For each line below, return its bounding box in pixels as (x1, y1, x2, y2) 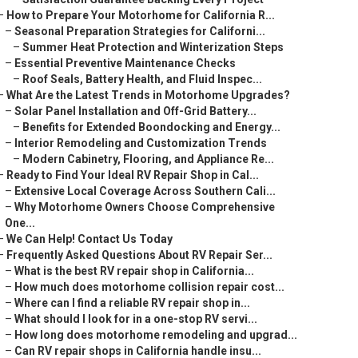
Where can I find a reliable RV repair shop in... (14, 296, 250, 309)
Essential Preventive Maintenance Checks (14, 57, 236, 70)
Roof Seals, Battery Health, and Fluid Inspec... (22, 73, 262, 86)
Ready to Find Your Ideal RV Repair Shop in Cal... (6, 169, 259, 181)
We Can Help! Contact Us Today (6, 233, 173, 245)
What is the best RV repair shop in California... (14, 265, 254, 277)
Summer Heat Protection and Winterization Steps (22, 41, 284, 54)
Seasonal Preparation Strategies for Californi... (14, 25, 265, 38)
